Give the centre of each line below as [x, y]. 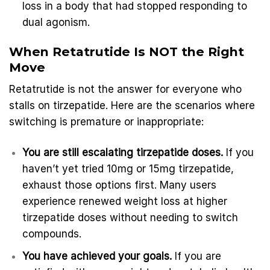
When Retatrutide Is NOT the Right [127, 51]
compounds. [52, 234]
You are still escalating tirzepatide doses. [123, 152]
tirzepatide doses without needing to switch [130, 217]
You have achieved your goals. [97, 256]
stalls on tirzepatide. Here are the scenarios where [132, 106]
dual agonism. [56, 22]
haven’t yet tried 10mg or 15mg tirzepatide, [128, 168]
